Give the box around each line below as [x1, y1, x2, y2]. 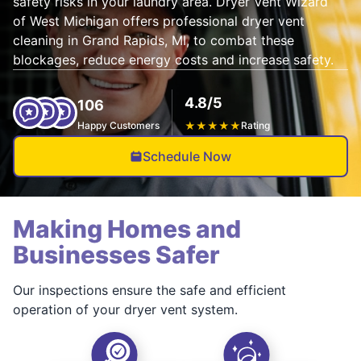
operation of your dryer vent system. [13, 301, 238, 317]
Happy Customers [77, 118, 160, 131]
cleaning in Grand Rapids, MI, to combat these [13, 32, 294, 48]
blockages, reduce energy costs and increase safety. [13, 52, 334, 68]
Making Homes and [13, 214, 241, 243]
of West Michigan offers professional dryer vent [13, 13, 305, 29]
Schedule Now [143, 148, 231, 164]
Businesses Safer [13, 240, 220, 269]
